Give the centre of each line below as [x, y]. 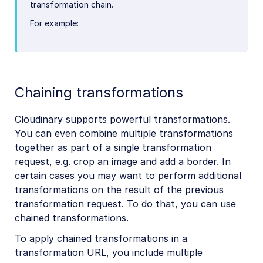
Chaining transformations [99, 92]
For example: [54, 23]
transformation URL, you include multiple [109, 252]
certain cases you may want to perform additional [128, 176]
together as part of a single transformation [113, 148]
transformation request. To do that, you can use [125, 204]
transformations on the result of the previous [119, 190]
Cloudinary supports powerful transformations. [122, 119]
